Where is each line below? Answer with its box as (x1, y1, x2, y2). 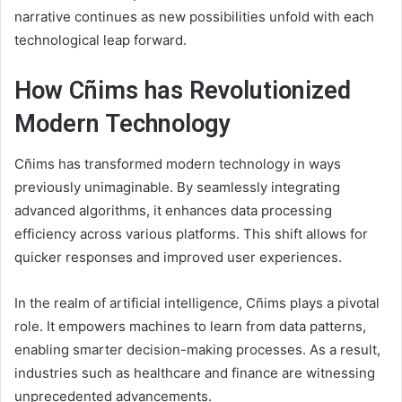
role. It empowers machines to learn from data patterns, (14, 318, 366, 336)
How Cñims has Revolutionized (14, 75, 351, 105)
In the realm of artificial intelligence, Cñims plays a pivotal (14, 294, 380, 312)
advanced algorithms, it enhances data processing (14, 202, 332, 220)
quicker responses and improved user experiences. (14, 249, 342, 267)
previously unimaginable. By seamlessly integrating (14, 179, 340, 197)
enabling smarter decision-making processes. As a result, (14, 341, 380, 359)
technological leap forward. (14, 31, 187, 48)
